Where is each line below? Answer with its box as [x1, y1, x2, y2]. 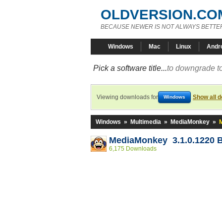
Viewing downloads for [97, 94, 158, 101]
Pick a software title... [93, 64, 167, 72]
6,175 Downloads [109, 145, 157, 152]
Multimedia [130, 118, 161, 125]
